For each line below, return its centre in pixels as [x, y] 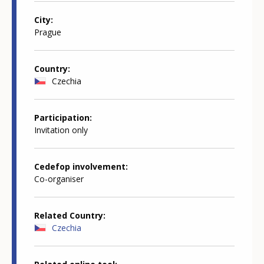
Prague [48, 32]
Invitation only [61, 130]
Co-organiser [59, 179]
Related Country [69, 215]
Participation [62, 117]
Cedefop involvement [80, 166]
